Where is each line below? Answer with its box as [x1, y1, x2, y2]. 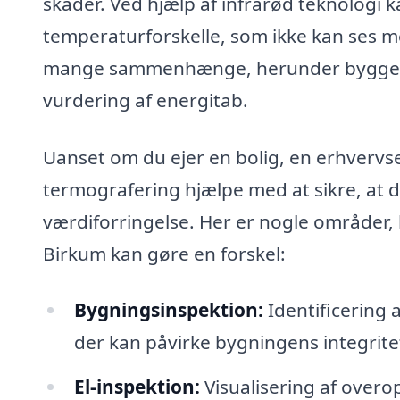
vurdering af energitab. [43, 87, 248, 112]
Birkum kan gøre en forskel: [43, 240, 286, 266]
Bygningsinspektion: [73, 297, 263, 323]
